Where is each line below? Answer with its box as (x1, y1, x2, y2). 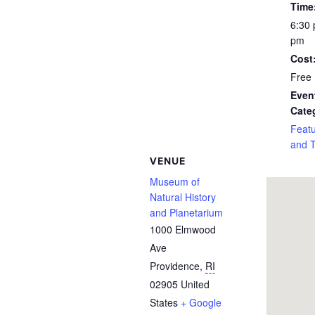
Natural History (149, 190, 216, 204)
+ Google (180, 295, 221, 309)
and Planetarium (149, 205, 223, 219)
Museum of (149, 174, 200, 188)
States (149, 295, 178, 309)
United (180, 277, 210, 291)
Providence (149, 259, 200, 273)
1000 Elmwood (149, 222, 216, 236)
